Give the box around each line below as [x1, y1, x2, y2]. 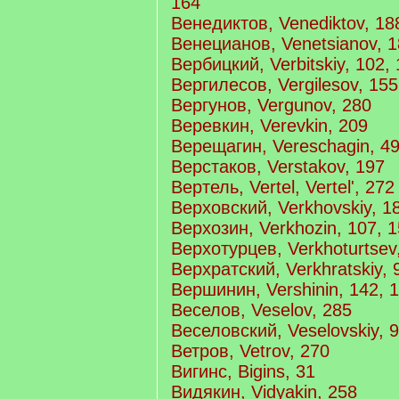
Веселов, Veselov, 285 [171, 300, 352, 320]
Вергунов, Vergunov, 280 [171, 95, 371, 115]
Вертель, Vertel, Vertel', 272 [171, 177, 395, 197]
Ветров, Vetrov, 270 [171, 341, 330, 361]
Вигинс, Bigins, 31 [171, 362, 315, 381]
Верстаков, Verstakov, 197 [171, 157, 385, 176]
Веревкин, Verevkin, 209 [171, 116, 368, 135]
